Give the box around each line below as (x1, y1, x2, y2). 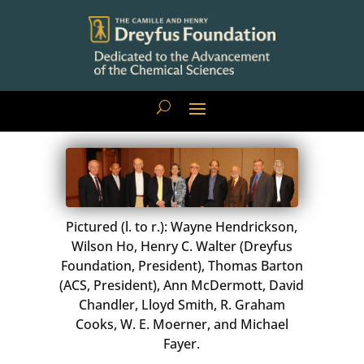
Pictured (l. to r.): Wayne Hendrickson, (66, 217, 298, 236)
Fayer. (163, 334, 201, 353)
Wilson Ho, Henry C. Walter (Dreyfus (71, 236, 292, 255)
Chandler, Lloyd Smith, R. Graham (78, 295, 285, 314)
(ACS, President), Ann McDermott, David (59, 275, 305, 294)
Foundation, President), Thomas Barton (60, 256, 303, 275)
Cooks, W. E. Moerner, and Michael (75, 314, 288, 333)
